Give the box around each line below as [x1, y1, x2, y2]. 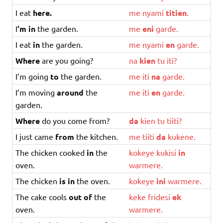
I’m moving [15, 87, 57, 97]
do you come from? [40, 115, 110, 125]
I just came [15, 131, 56, 141]
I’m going [15, 71, 51, 81]
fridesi [148, 191, 171, 202]
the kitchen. [74, 131, 118, 141]
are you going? [40, 55, 94, 65]
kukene [168, 131, 194, 141]
